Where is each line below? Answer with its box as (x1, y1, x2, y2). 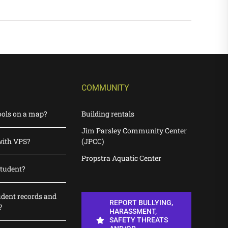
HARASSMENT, (109, 207, 157, 216)
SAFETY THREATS (109, 216, 168, 224)
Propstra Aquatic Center (81, 153, 161, 163)
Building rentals (81, 109, 134, 119)
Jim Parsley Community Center (81, 126, 187, 136)
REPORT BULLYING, (109, 198, 173, 207)
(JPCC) (81, 136, 104, 147)
